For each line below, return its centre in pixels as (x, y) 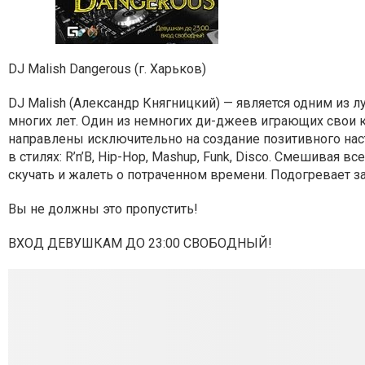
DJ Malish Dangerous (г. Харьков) (107, 69)
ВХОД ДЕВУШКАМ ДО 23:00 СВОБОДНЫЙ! (140, 243)
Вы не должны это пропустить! (103, 209)
